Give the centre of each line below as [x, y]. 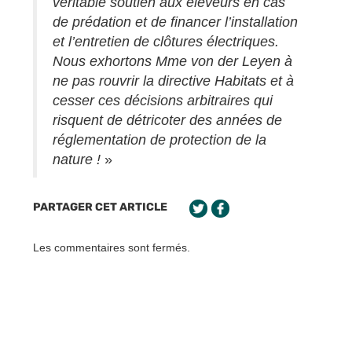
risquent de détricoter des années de [167, 120]
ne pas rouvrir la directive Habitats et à [173, 81]
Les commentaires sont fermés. [112, 247]
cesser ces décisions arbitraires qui [163, 100]
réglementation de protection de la [159, 139]
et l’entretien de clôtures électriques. [166, 41]
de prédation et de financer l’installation [175, 22]
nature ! [77, 159]
